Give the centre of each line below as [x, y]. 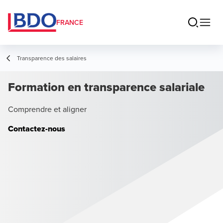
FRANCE [70, 22]
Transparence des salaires [52, 58]
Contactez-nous [37, 129]
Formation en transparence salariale [106, 87]
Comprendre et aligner [47, 109]
